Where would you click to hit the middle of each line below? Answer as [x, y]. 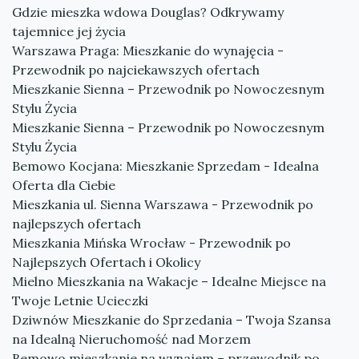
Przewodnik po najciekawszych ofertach [136, 70]
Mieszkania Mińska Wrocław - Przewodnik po [151, 243]
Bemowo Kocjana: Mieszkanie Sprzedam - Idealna [165, 166]
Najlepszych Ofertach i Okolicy [106, 262]
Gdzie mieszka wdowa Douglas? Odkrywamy [148, 12]
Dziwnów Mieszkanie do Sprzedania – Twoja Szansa [171, 320]
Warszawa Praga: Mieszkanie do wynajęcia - [148, 50]
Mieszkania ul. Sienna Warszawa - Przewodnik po [163, 204]
